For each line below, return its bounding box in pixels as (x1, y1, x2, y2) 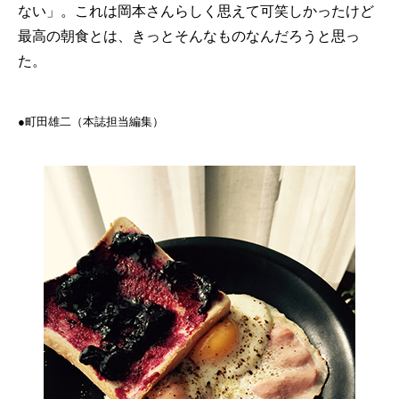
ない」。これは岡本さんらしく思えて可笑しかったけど (18, 3, 374, 19)
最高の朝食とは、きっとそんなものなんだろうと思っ (18, 28, 360, 44)
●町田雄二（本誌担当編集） (18, 114, 164, 128)
